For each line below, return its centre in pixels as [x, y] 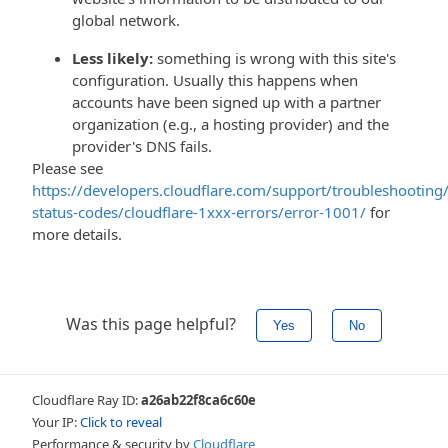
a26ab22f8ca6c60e [198, 400]
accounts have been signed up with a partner [226, 102]
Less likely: [112, 58]
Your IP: [56, 422]
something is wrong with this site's [274, 58]
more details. [77, 234]
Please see [67, 168]
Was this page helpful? [153, 324]
